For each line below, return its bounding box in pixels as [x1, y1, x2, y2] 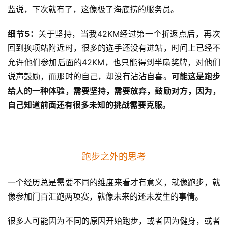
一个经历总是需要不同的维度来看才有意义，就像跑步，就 [8, 177, 220, 187]
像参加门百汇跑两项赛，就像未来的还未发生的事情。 [8, 191, 203, 202]
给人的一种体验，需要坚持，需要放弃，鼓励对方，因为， [8, 85, 220, 96]
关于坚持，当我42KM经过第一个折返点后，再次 [38, 28, 221, 39]
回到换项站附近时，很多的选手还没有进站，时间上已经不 [8, 42, 220, 53]
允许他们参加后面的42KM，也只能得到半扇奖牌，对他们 [8, 56, 220, 67]
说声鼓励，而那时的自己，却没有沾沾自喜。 [8, 71, 172, 81]
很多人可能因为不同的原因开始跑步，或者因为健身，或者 [8, 215, 220, 226]
